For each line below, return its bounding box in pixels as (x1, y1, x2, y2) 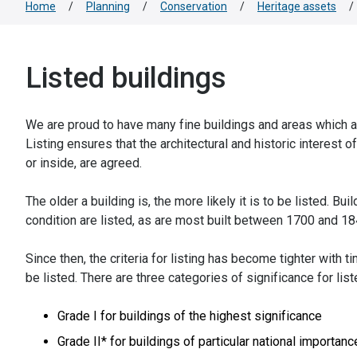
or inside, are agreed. (25, 155, 142, 171)
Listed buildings (25, 61, 226, 95)
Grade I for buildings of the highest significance (57, 308, 322, 324)
